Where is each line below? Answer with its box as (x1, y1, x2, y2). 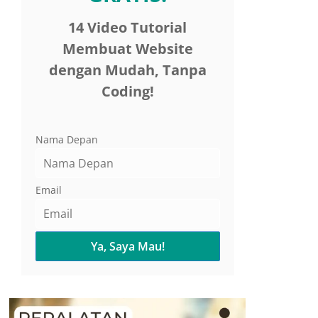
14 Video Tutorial (68, 18, 187, 38)
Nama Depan (35, 133, 98, 147)
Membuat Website (62, 39, 193, 59)
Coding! (101, 82, 154, 102)
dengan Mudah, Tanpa (48, 60, 207, 80)
